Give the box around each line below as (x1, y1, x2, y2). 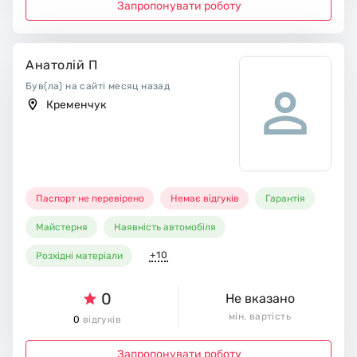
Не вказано (225, 290, 295, 306)
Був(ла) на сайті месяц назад (25, 80, 171, 92)
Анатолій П (25, 57, 97, 73)
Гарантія (265, 192, 306, 204)
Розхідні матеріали (36, 249, 124, 261)
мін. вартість (228, 310, 292, 322)
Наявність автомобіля (114, 221, 217, 233)
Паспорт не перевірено (36, 192, 145, 204)
